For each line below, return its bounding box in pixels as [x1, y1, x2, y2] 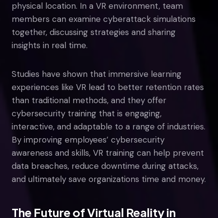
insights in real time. [12, 39, 88, 51]
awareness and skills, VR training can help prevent [12, 147, 204, 158]
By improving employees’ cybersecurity [12, 134, 164, 145]
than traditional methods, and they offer [12, 94, 166, 106]
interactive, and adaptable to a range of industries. [12, 121, 205, 132]
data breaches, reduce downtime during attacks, [12, 160, 199, 171]
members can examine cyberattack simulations [12, 13, 196, 24]
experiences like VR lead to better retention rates [12, 81, 204, 92]
